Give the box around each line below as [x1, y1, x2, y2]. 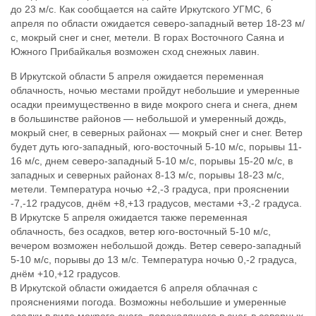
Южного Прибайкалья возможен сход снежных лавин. [11, 46, 260, 58]
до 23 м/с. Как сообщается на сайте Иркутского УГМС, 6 [11, 4, 272, 16]
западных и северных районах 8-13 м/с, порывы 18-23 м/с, [11, 169, 284, 181]
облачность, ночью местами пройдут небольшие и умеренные [11, 85, 300, 97]
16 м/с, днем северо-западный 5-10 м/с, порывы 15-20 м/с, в [11, 155, 293, 167]
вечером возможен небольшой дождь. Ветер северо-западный [11, 240, 301, 252]
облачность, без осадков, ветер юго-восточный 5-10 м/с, [11, 226, 271, 238]
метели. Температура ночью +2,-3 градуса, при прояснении [11, 183, 289, 195]
